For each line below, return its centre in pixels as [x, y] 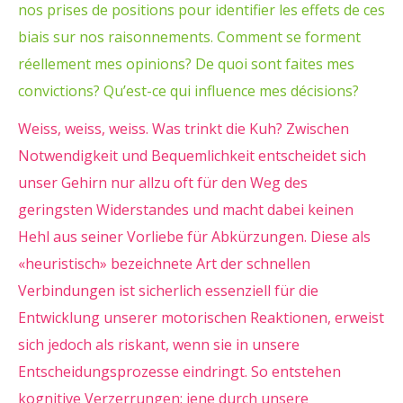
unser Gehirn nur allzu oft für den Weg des [163, 183]
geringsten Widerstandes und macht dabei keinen [186, 210]
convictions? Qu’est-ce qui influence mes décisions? [188, 91]
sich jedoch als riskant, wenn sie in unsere [159, 345]
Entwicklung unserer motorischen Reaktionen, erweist [201, 318]
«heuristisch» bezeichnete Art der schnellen [164, 264]
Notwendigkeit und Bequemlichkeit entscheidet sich [192, 156]
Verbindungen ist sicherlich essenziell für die [168, 291]
